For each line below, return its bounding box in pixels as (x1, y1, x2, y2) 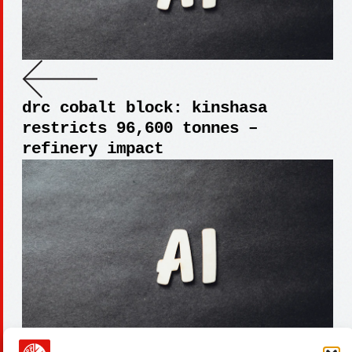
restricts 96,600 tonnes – (22, 119, 258, 138)
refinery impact (22, 140, 163, 159)
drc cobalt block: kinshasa (22, 99, 267, 118)
